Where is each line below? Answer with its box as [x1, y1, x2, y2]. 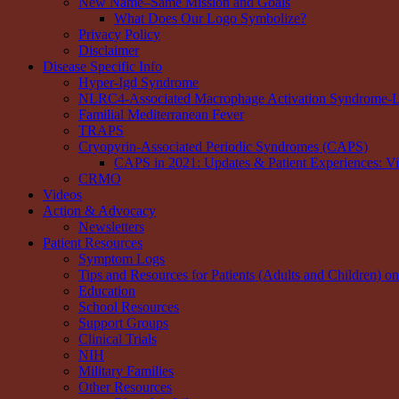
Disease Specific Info [43, 58, 162, 74]
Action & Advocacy [43, 202, 156, 218]
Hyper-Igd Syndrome [78, 74, 199, 90]
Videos [43, 186, 82, 202]
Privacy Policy [78, 26, 160, 42]
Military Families [78, 362, 174, 379]
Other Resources [78, 379, 172, 395]
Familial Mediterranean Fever [78, 106, 244, 122]
